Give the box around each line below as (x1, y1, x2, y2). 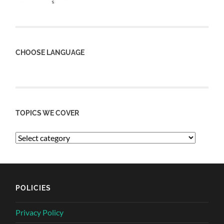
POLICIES (15, 183, 51, 192)
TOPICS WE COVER (15, 108, 79, 117)
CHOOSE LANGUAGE (15, 48, 85, 56)
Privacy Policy (15, 207, 64, 217)
